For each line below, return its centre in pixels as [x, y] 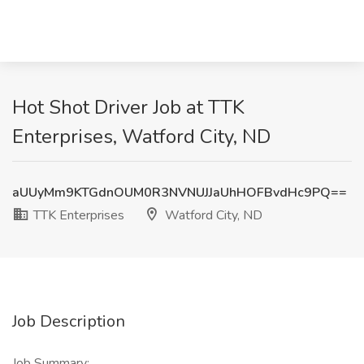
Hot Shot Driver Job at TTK [128, 107]
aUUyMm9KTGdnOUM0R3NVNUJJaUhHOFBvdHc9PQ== [180, 193]
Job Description [69, 321]
